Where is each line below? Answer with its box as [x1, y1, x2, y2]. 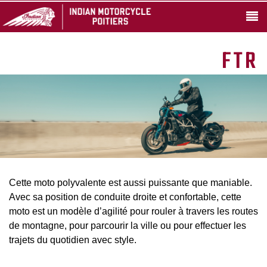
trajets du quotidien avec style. [9, 235, 136, 245]
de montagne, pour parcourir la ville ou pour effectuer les [9, 221, 246, 231]
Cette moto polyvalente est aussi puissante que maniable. [9, 178, 252, 188]
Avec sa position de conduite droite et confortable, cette [9, 192, 241, 202]
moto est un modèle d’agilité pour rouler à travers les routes [9, 206, 258, 216]
